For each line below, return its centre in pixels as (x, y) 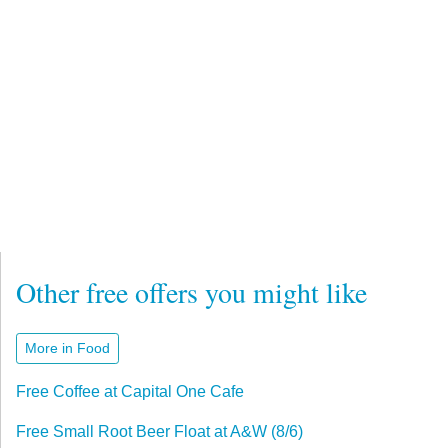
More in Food (67, 347)
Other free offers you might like (191, 291)
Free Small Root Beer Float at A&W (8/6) (159, 431)
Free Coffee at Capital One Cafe (130, 391)
